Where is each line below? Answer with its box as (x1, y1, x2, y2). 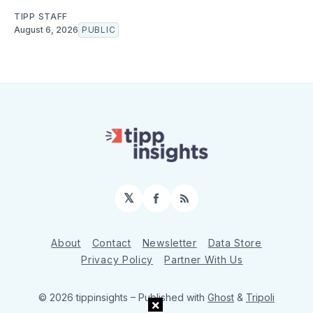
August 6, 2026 (14, 24, 78, 36)
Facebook (155, 196, 216, 212)
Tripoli (246, 291, 275, 304)
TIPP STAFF (14, 11, 68, 22)
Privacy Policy (81, 254, 154, 266)
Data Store (208, 237, 262, 249)
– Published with (131, 291, 208, 304)
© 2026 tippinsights (38, 291, 131, 304)
